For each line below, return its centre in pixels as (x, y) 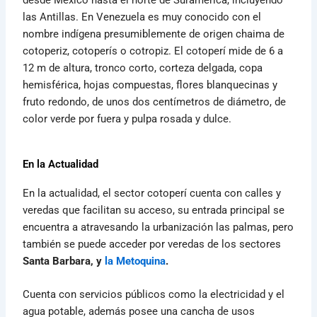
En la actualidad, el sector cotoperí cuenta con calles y (152, 193)
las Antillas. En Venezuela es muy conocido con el (142, 17)
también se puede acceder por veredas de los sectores (152, 244)
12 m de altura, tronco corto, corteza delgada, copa (143, 68)
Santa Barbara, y (64, 261)
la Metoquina (136, 261)
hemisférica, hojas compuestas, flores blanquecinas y (150, 85)
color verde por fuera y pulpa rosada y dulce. (127, 119)
